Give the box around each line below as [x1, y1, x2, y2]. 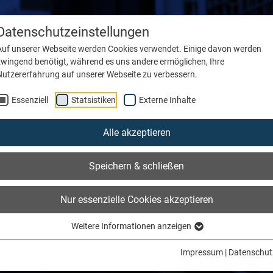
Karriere [200, 26, 239, 39]
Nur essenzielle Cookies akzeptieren [60, 194, 213, 206]
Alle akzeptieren [102, 127, 171, 139]
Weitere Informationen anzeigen [71, 221, 193, 232]
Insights [129, 26, 168, 39]
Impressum [180, 247, 223, 258]
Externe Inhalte [139, 95, 196, 105]
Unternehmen [30, 26, 98, 39]
